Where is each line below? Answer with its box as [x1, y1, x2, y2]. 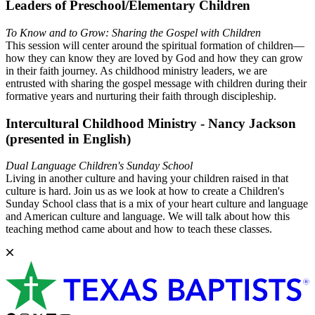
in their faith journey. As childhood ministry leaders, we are [6, 64, 267, 77]
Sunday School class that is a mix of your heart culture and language [6, 198, 308, 210]
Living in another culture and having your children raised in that [6, 172, 288, 185]
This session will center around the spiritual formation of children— [6, 39, 304, 51]
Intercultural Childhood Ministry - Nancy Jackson [6, 115, 296, 131]
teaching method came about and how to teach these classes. [6, 223, 272, 236]
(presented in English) [6, 131, 131, 146]
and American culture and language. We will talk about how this [6, 210, 290, 223]
